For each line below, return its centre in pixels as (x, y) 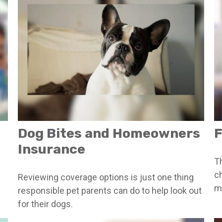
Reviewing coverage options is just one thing (106, 177)
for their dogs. (45, 204)
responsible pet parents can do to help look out (110, 191)
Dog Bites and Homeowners (109, 134)
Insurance (51, 149)
